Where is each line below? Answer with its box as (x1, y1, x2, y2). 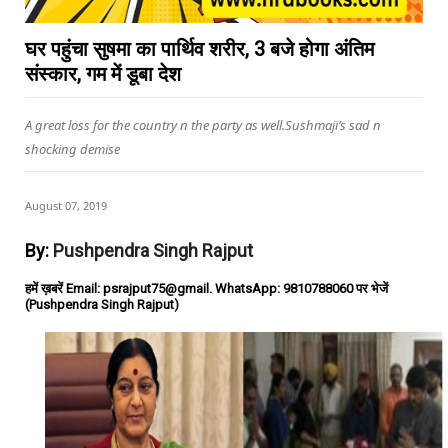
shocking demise (25, 140, 120, 158)
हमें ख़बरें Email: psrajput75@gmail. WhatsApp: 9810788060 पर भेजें (25, 281, 388, 296)
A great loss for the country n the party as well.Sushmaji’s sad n (25, 116, 381, 134)
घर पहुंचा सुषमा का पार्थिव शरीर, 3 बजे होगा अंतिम (25, 37, 374, 61)
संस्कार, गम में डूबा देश (25, 62, 181, 86)
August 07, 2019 (25, 198, 107, 213)
